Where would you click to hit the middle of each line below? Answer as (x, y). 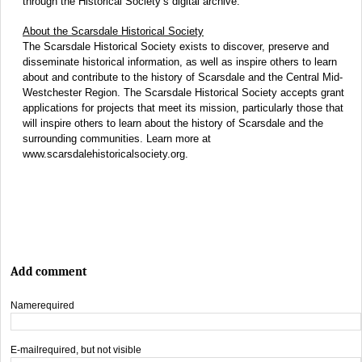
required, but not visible (90, 350)
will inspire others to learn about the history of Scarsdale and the (173, 124)
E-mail (25, 350)
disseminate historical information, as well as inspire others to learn (180, 62)
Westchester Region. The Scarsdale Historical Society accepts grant (183, 93)
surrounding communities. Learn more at (117, 139)
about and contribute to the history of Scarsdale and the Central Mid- (183, 78)
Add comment (48, 272)
